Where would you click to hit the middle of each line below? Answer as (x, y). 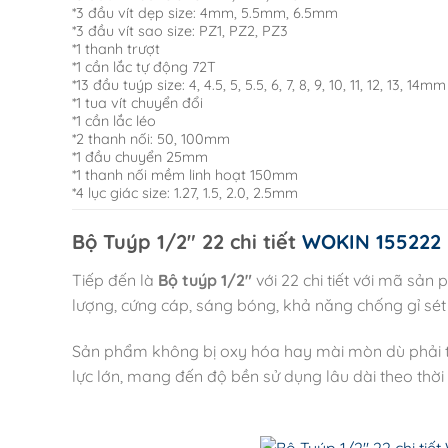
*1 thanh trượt (116, 49)
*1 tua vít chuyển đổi (137, 103)
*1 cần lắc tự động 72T (144, 67)
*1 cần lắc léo (114, 121)
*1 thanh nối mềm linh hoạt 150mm (185, 175)
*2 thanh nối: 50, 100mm (151, 139)
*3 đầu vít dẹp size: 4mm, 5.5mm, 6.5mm (205, 13)
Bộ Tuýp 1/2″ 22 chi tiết (187, 242)
